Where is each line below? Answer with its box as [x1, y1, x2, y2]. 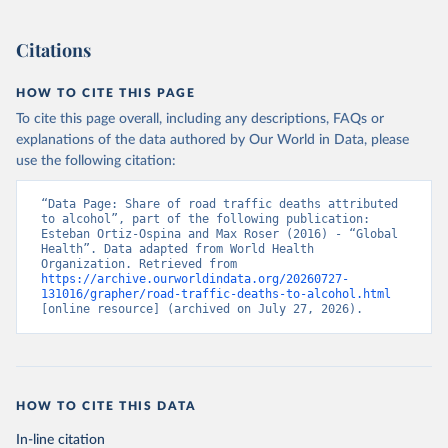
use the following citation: [16, 154, 176, 169]
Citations [16, 38, 91, 63]
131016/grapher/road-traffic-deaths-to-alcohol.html [41, 287, 391, 302]
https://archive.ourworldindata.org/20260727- [41, 272, 349, 287]
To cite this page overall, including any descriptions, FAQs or [16, 112, 384, 127]
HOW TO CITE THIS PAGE [16, 87, 196, 100]
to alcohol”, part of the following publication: [41, 212, 370, 227]
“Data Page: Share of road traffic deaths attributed [41, 197, 398, 212]
